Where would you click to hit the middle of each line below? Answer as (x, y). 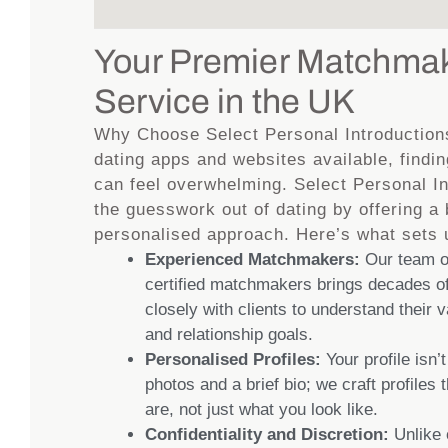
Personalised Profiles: (233, 360)
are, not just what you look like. (262, 410)
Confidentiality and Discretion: (267, 435)
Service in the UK (225, 102)
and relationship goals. (229, 335)
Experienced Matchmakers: (253, 260)
